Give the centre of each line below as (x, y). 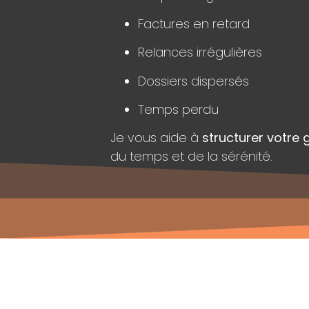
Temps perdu (178, 109)
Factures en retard (194, 23)
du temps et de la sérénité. (191, 157)
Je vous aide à (156, 138)
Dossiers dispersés (193, 81)
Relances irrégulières (200, 52)
